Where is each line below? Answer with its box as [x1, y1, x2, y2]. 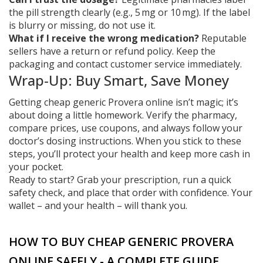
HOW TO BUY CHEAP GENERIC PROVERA [9, 234, 234, 249]
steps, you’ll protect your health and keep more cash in [9, 147, 250, 160]
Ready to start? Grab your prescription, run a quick [9, 173, 231, 186]
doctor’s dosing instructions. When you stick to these [9, 134, 241, 147]
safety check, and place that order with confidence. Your [9, 186, 252, 199]
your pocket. [9, 160, 63, 173]
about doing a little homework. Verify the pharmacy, [9, 109, 237, 122]
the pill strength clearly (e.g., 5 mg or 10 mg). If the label [9, 6, 250, 19]
